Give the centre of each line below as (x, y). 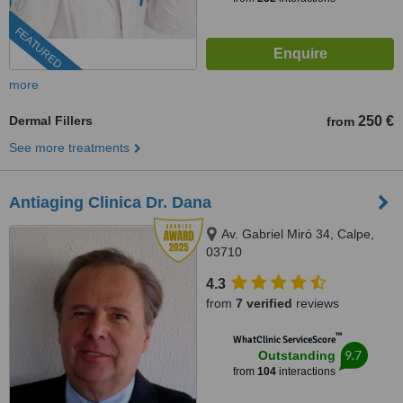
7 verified (264, 303)
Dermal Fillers (51, 121)
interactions (305, 372)
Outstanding (296, 355)
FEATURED (38, 48)
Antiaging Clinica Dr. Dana (110, 202)
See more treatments (69, 148)
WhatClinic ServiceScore (284, 340)
